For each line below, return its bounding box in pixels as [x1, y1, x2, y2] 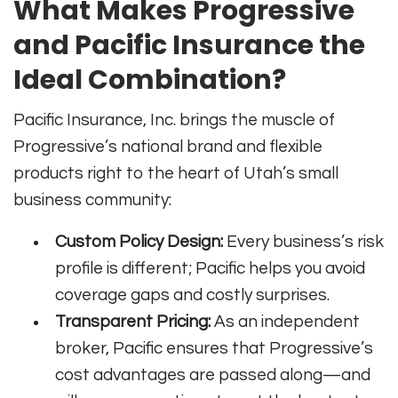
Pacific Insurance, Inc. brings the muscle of [13, 110, 335, 129]
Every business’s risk [223, 232, 385, 251]
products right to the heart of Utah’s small [13, 163, 338, 182]
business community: [13, 190, 171, 209]
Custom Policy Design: [55, 232, 224, 251]
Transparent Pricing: [55, 312, 211, 330]
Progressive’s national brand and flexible [13, 137, 322, 155]
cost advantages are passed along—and [55, 365, 371, 384]
